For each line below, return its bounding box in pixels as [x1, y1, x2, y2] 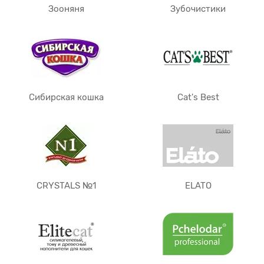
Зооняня [48, 4, 84, 14]
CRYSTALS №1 [36, 181, 96, 190]
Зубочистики [170, 4, 226, 14]
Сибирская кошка [28, 93, 104, 102]
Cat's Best [177, 93, 219, 102]
